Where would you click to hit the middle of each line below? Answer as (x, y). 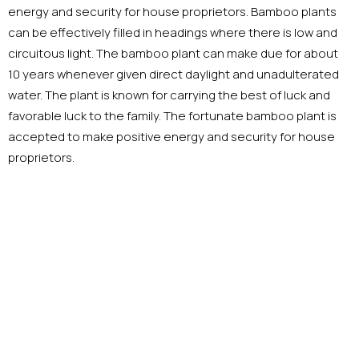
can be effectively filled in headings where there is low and (173, 33)
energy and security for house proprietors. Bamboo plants (172, 12)
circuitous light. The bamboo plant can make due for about (173, 54)
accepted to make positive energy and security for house (171, 137)
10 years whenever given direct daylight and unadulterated (173, 75)
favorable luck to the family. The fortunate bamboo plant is (172, 116)
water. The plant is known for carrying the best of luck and (169, 95)
